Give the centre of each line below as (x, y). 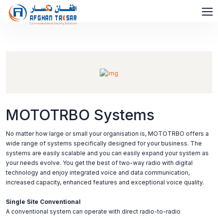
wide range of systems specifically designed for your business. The (104, 143)
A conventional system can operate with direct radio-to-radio (93, 211)
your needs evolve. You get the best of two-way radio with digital (99, 163)
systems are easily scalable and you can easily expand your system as (107, 153)
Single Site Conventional (43, 202)
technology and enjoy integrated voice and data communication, (98, 173)
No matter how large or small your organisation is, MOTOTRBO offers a (107, 134)
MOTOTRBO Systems (80, 115)
